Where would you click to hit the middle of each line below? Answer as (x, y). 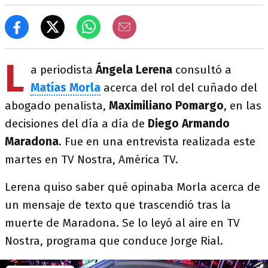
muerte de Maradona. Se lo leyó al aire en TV (122, 223)
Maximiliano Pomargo (166, 106)
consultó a (202, 70)
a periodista (62, 70)
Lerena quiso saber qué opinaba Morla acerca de (133, 187)
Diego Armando (189, 124)
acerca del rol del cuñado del (179, 88)
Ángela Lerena (133, 70)
